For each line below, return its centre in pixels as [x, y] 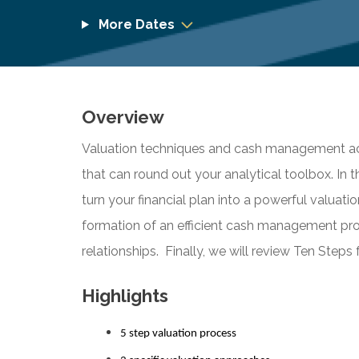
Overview [123, 117]
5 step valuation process [178, 333]
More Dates [135, 24]
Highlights [125, 295]
